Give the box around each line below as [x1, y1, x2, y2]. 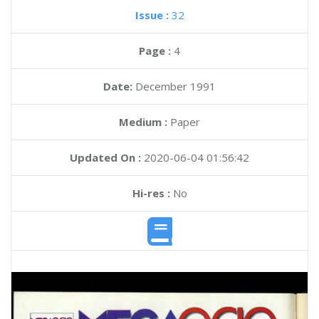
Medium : [119, 115, 167, 129]
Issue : [135, 8, 172, 22]
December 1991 [135, 79, 216, 93]
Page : [139, 43, 174, 58]
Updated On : [70, 150, 141, 164]
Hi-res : [132, 186, 170, 200]
